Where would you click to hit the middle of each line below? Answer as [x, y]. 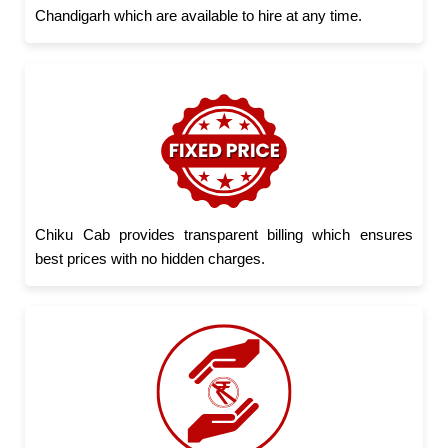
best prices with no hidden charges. [150, 258]
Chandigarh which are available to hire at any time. [199, 15]
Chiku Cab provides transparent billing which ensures [224, 234]
